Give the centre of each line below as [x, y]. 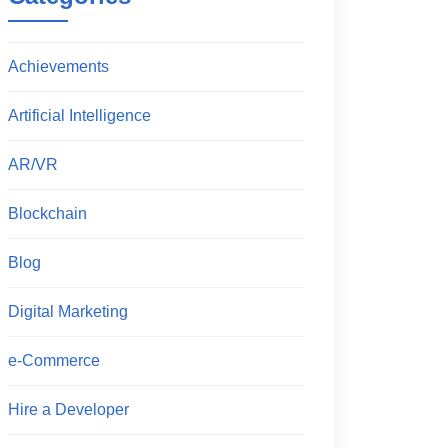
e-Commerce [54, 360]
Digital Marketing [68, 311]
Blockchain [47, 213]
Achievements [58, 66]
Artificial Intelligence [79, 115]
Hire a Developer [68, 409]
